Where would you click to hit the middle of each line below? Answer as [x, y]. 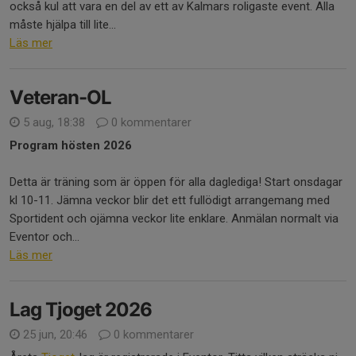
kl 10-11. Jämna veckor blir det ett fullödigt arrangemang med [170, 200]
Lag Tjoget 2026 [81, 310]
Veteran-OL [60, 97]
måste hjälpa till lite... [63, 25]
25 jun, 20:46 [55, 335]
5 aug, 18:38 [54, 122]
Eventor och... [44, 237]
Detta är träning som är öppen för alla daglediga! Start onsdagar [176, 182]
